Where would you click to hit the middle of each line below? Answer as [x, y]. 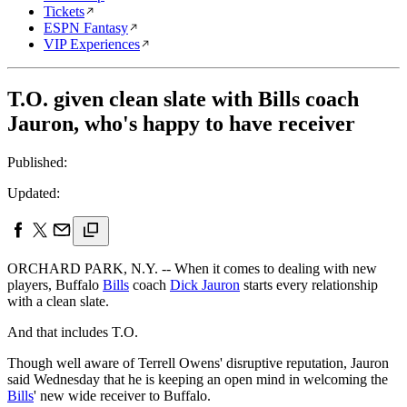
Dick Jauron [205, 284]
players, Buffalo [55, 284]
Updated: [34, 193]
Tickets [64, 11]
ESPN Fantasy [86, 28]
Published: [37, 162]
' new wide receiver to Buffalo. [122, 395]
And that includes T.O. [73, 332]
